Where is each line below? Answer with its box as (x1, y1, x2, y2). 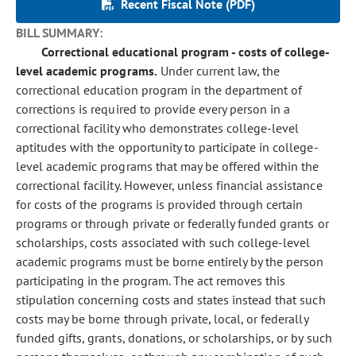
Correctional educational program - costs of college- (41, 44, 331, 60)
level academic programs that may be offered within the (16, 158, 319, 174)
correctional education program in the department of (16, 82, 303, 98)
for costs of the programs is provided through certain (16, 196, 304, 212)
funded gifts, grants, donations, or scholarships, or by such (16, 330, 332, 346)
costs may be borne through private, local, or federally (16, 311, 308, 327)
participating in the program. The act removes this (16, 273, 286, 288)
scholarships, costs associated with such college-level (16, 234, 311, 250)
